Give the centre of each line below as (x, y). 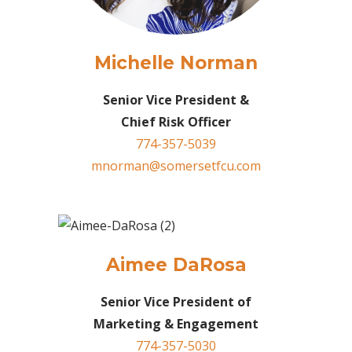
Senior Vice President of (176, 301)
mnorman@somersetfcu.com (176, 165)
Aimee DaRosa (176, 264)
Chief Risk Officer (176, 121)
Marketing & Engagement (176, 323)
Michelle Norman (176, 62)
